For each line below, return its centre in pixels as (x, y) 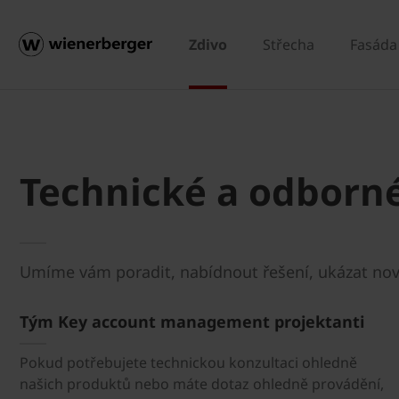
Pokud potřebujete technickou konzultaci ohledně (188, 362)
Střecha (289, 45)
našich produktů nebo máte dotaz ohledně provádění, (202, 384)
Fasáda (374, 45)
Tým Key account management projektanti (192, 321)
